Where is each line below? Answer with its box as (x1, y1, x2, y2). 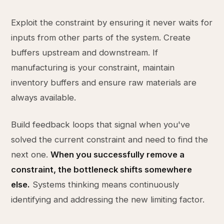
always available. (11, 92, 76, 102)
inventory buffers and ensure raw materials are (11, 77, 197, 87)
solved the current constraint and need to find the (11, 134, 208, 144)
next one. (11, 149, 51, 159)
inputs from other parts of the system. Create (11, 32, 191, 42)
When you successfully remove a (50, 149, 185, 159)
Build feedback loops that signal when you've (11, 119, 190, 129)
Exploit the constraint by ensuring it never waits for (11, 17, 213, 27)
